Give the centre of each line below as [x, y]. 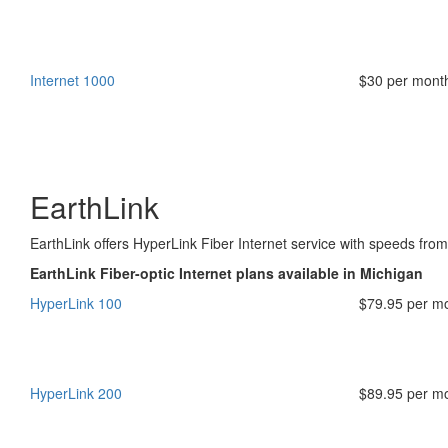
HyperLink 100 [76, 303]
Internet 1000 [72, 80]
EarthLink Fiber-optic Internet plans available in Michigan [226, 273]
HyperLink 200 [76, 393]
